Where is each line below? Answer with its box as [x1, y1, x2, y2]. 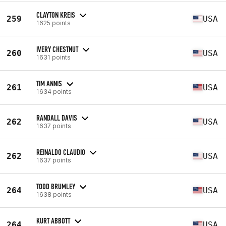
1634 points [36, 87, 72, 95]
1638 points [36, 190, 72, 198]
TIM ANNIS [36, 78, 62, 88]
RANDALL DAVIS [36, 112, 77, 123]
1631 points [36, 53, 71, 61]
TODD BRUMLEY [36, 181, 75, 191]
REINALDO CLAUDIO [36, 147, 85, 157]
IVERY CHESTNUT [36, 44, 78, 54]
